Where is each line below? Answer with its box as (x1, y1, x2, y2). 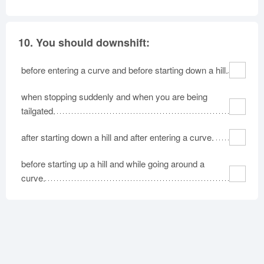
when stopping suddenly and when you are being (21, 90, 207, 103)
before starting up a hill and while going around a (21, 157, 204, 170)
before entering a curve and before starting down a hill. (21, 63, 228, 76)
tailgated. (21, 104, 55, 117)
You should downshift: (36, 34, 150, 50)
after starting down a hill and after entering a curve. (21, 130, 214, 143)
